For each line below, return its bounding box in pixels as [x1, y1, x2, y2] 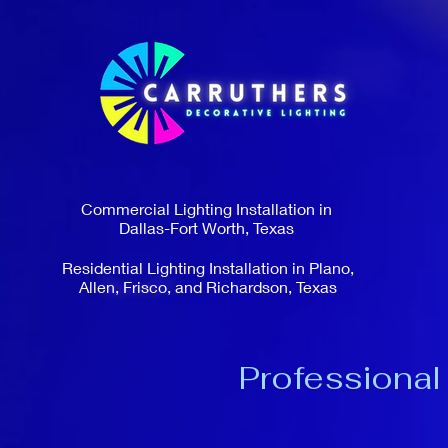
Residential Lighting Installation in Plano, [61, 258, 354, 277]
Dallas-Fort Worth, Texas [118, 218, 294, 237]
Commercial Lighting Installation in [80, 199, 332, 218]
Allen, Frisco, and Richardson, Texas [78, 277, 337, 296]
